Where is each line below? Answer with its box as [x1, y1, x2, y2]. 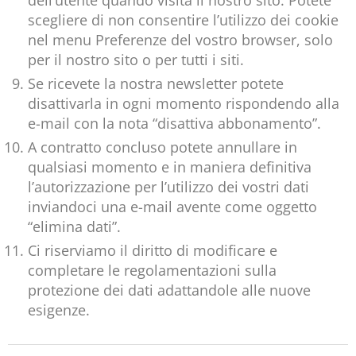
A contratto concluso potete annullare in [28, 137, 297, 157]
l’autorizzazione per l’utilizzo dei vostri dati [28, 177, 309, 197]
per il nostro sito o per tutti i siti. [28, 50, 244, 70]
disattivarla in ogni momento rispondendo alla [28, 94, 339, 114]
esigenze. [28, 300, 90, 320]
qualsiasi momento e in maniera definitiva [28, 157, 311, 177]
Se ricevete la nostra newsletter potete [28, 74, 284, 94]
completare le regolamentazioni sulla [28, 261, 277, 281]
